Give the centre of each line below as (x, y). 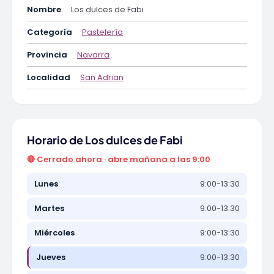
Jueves (51, 257)
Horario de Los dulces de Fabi (105, 140)
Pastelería (102, 32)
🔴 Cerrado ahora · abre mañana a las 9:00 (119, 159)
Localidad (49, 77)
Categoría (50, 32)
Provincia (47, 55)
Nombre (44, 9)
